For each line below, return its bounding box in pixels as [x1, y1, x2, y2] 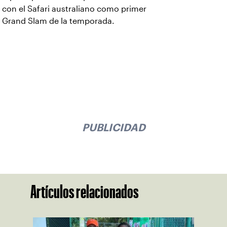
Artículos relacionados [30, 185, 139, 199]
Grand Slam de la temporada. [2, 17, 115, 25]
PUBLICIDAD [82, 123, 145, 131]
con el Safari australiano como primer [2, 5, 146, 13]
